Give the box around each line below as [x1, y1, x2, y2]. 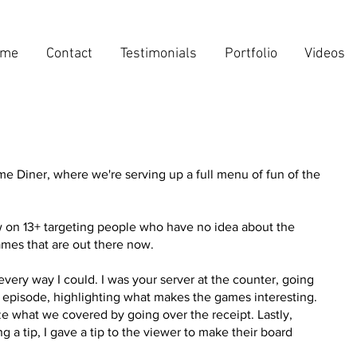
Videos [304, 45, 345, 62]
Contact [46, 45, 92, 62]
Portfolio [225, 45, 277, 62]
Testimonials [120, 45, 197, 62]
